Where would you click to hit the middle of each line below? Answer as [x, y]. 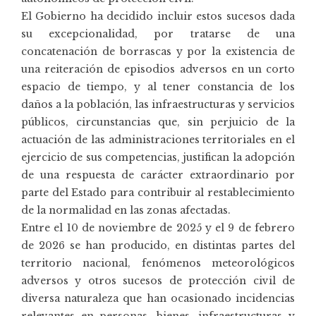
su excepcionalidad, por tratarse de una [158, 34]
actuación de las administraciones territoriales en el [158, 139]
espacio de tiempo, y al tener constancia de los [158, 86]
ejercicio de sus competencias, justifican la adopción [158, 157]
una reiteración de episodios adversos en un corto [158, 69]
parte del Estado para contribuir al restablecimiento [158, 192]
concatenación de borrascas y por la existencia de [158, 51]
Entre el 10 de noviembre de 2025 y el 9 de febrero [158, 227]
